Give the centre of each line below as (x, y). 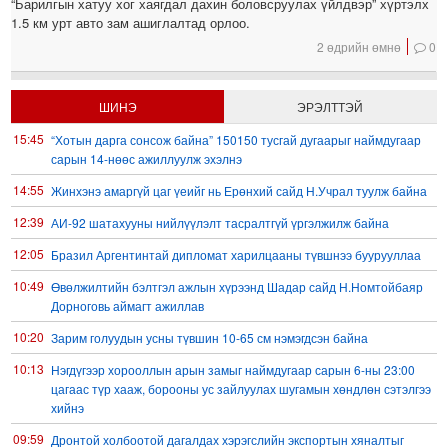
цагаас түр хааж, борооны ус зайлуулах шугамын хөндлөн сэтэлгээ (241, 389)
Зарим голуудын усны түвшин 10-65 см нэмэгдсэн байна (210, 338)
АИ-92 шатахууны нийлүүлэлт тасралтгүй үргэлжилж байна (220, 223)
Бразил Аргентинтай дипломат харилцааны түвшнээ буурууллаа (236, 255)
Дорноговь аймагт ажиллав (128, 306)
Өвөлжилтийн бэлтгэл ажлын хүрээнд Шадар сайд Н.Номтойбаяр (237, 287)
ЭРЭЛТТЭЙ (330, 107)
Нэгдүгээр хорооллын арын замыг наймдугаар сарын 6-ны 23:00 (233, 370)
